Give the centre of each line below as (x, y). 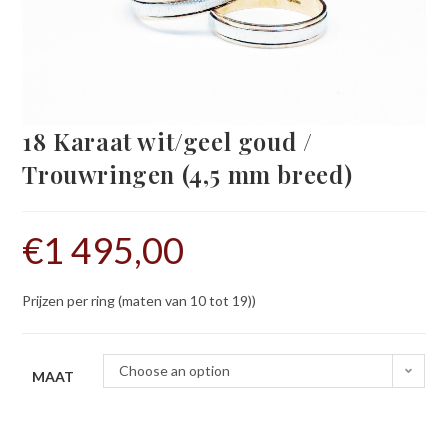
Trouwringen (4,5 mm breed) (188, 173)
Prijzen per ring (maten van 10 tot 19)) (139, 300)
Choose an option (175, 370)
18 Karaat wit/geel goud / (167, 140)
